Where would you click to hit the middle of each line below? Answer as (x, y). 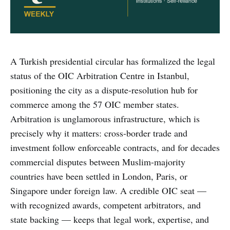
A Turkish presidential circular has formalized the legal (113, 61)
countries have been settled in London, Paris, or (99, 176)
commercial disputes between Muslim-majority (98, 161)
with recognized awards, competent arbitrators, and (106, 205)
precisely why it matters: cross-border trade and (99, 133)
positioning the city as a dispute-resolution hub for (104, 90)
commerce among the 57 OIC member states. (95, 104)
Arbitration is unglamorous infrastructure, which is (105, 118)
